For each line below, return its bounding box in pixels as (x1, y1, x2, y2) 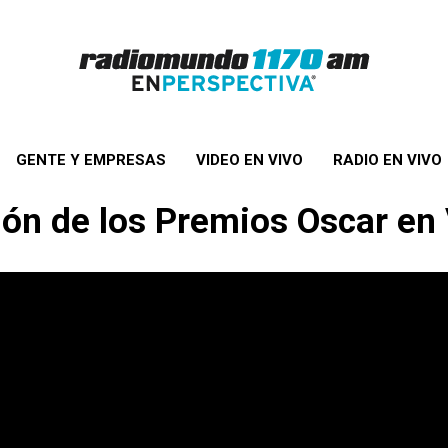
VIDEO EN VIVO (195, 151, 303, 169)
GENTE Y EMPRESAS (15, 151, 166, 169)
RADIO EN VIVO (332, 151, 442, 169)
